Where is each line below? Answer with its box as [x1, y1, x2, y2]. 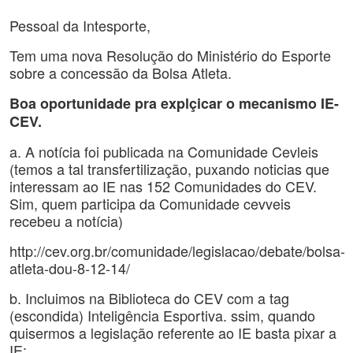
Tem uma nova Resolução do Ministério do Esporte [9, 45, 331, 65]
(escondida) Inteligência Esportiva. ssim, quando [9, 305, 315, 325]
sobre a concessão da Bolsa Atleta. [9, 62, 232, 83]
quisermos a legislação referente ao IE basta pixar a [9, 322, 336, 343]
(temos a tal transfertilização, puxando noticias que [9, 158, 329, 179]
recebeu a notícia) [9, 210, 123, 231]
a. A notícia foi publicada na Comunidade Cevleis [9, 141, 318, 162]
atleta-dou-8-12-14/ [9, 258, 130, 278]
